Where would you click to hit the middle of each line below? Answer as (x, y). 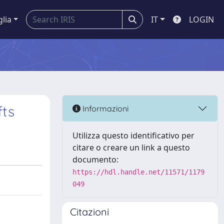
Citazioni (89, 212)
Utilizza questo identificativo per (133, 135)
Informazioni (104, 108)
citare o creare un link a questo (131, 147)
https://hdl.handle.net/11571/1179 (138, 172)
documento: (95, 159)
